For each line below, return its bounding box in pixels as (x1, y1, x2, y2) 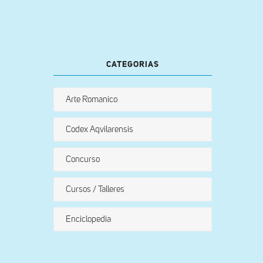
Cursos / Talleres (66, 185, 124, 194)
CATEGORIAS (106, 60, 159, 69)
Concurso (66, 155, 100, 164)
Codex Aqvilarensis (66, 125, 133, 134)
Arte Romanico (66, 95, 117, 104)
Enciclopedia (66, 215, 111, 224)
